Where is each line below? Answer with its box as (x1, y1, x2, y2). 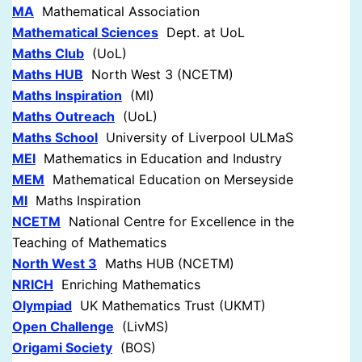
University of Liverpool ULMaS (98, 129, 293, 146)
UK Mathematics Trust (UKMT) (72, 297, 266, 314)
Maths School (12, 129, 98, 146)
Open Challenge (12, 318, 114, 335)
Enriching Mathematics (53, 276, 200, 293)
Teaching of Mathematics (12, 234, 166, 251)
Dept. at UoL (158, 24, 245, 41)
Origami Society (12, 339, 112, 356)
